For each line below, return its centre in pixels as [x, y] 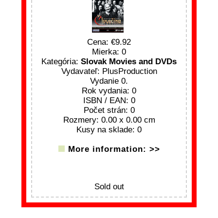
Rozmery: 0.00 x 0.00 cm [109, 120]
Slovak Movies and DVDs [129, 61]
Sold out [109, 186]
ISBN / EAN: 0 [109, 100]
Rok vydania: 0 [109, 91]
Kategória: [61, 61]
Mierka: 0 [109, 52]
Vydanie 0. [109, 81]
